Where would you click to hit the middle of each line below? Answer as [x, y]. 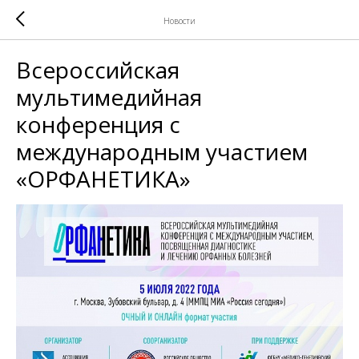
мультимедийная [109, 97]
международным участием [162, 151]
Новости [179, 20]
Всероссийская [98, 70]
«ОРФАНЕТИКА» [103, 179]
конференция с [98, 124]
